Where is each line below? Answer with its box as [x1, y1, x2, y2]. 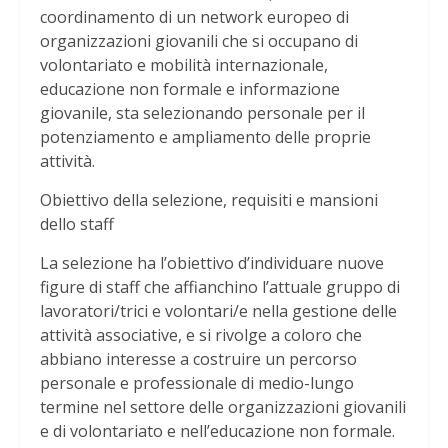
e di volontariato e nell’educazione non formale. [40, 420, 395, 443]
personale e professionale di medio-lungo [40, 372, 354, 395]
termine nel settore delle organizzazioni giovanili [40, 396, 406, 419]
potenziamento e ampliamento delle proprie [40, 126, 371, 149]
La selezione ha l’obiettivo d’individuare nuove [40, 252, 384, 275]
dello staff [40, 213, 114, 236]
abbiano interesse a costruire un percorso [40, 348, 357, 371]
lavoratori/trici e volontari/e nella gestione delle [40, 300, 397, 323]
